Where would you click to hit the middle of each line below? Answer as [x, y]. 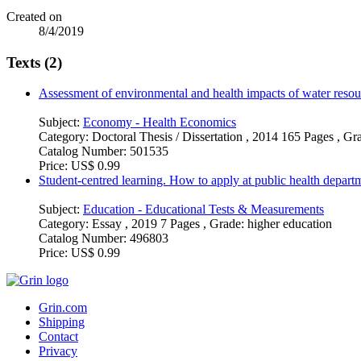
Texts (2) [34, 62]
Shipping [62, 322]
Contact [58, 337]
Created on [34, 16]
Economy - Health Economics [160, 122]
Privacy [58, 351]
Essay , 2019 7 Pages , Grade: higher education [212, 224]
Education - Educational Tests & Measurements [203, 210]
